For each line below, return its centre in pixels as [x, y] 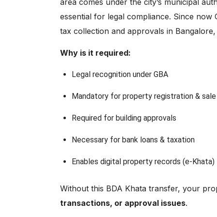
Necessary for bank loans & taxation [133, 139]
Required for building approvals [124, 118]
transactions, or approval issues [123, 203]
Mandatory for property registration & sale [144, 96]
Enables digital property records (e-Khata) [143, 161]
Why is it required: [95, 53]
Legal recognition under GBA [120, 74]
